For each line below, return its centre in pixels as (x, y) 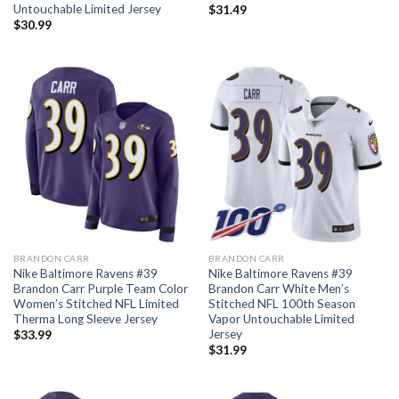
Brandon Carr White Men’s (278, 288)
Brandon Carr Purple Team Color (100, 288)
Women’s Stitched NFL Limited (96, 303)
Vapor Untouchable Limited (281, 318)
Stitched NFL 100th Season (281, 303)
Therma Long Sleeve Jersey (85, 318)
